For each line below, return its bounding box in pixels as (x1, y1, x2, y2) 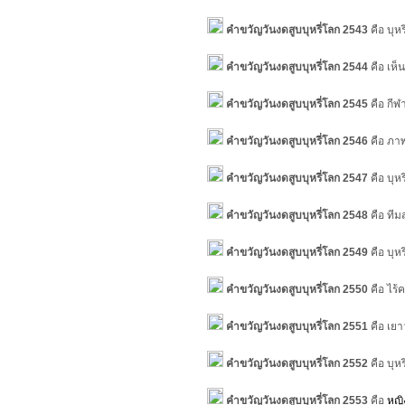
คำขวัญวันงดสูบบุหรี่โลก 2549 (223, 246, 368, 259)
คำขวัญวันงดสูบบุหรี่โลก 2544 (226, 61, 368, 73)
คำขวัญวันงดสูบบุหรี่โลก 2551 (223, 320, 368, 333)
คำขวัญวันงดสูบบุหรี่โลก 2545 (226, 98, 368, 110)
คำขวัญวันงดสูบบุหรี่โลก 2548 (226, 209, 368, 221)
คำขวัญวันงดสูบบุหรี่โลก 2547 (226, 172, 368, 184)
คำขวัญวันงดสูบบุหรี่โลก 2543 (223, 24, 368, 36)
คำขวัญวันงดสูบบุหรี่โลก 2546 (226, 135, 368, 147)
